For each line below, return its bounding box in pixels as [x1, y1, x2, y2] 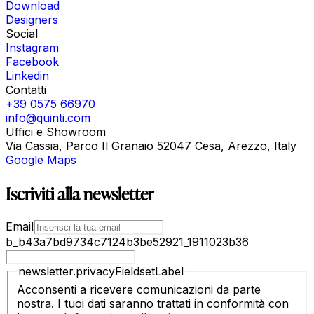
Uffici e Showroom [6, 125, 106, 139]
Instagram [6, 41, 59, 55]
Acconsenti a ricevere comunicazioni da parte [17, 282, 261, 296]
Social [6, 27, 38, 41]
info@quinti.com [6, 111, 90, 125]
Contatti [6, 83, 46, 97]
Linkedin [6, 69, 49, 83]
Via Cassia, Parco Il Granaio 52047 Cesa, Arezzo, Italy [6, 139, 296, 153]
